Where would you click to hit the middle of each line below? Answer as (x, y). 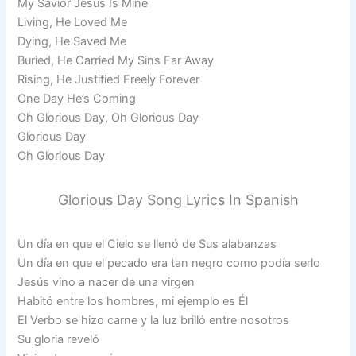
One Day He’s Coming (77, 99)
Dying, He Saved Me (72, 42)
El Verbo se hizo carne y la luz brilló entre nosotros (154, 321)
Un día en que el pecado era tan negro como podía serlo (169, 263)
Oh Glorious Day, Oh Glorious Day (108, 118)
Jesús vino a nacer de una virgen (106, 282)
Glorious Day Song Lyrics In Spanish (178, 200)
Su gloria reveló (59, 340)
